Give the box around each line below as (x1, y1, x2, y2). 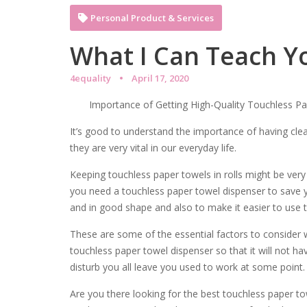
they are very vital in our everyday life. (70, 141, 236, 154)
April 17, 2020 (132, 72, 188, 84)
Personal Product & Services (90, 12, 214, 24)
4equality (70, 72, 111, 84)
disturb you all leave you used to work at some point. (70, 260, 305, 273)
